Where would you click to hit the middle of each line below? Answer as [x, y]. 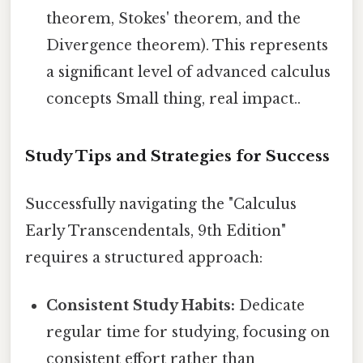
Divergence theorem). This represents [188, 46]
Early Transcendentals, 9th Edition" [156, 231]
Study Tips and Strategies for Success [177, 156]
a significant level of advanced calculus [189, 73]
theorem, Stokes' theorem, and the [174, 19]
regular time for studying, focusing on [188, 333]
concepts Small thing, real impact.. [174, 99]
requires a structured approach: [144, 258]
